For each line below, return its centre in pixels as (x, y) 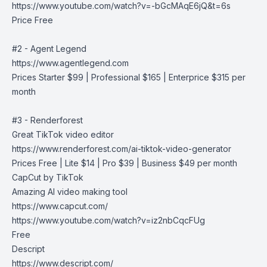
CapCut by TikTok (48, 177)
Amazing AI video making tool (70, 192)
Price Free (32, 20)
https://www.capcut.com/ (60, 206)
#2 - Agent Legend (49, 49)
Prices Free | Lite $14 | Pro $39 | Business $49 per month (125, 163)
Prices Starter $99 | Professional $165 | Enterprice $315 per (129, 77)
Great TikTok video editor (63, 134)
